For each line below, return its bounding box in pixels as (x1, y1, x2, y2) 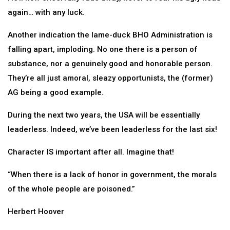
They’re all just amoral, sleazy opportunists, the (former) (8, 73, 213, 83)
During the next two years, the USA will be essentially (8, 110, 200, 120)
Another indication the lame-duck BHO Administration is (8, 30, 213, 40)
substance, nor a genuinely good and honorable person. (8, 59, 213, 68)
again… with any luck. (8, 8, 85, 17)
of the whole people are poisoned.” (8, 184, 135, 194)
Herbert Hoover (8, 207, 64, 216)
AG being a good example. (8, 88, 104, 97)
